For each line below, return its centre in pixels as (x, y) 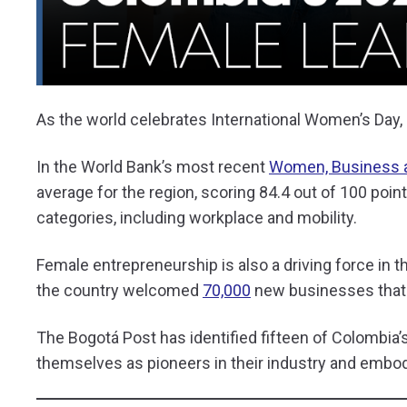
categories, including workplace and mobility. (199, 218)
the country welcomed (119, 290)
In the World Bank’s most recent (153, 167)
